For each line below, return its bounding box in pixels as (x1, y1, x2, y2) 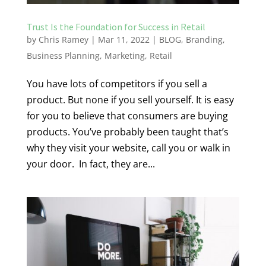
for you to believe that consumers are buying (26, 109, 228, 123)
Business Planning (26, 50, 100, 62)
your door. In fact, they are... (26, 157, 155, 171)
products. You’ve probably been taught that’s (26, 125, 229, 139)
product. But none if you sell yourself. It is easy (26, 93, 234, 107)
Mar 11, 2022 (97, 34, 150, 46)
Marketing (104, 50, 145, 62)
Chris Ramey (38, 34, 88, 46)
